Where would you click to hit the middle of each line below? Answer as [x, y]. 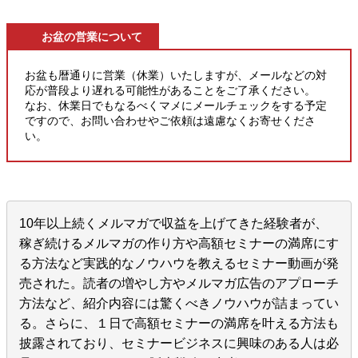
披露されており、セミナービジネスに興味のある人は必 [179, 344]
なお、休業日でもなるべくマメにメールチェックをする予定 [176, 105]
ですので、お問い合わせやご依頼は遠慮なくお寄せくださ [171, 120]
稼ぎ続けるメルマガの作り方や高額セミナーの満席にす [179, 244]
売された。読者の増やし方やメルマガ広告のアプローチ [179, 284]
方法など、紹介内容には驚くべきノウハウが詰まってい [179, 304]
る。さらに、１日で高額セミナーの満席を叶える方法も [179, 324]
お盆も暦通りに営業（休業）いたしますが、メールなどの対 [176, 75]
